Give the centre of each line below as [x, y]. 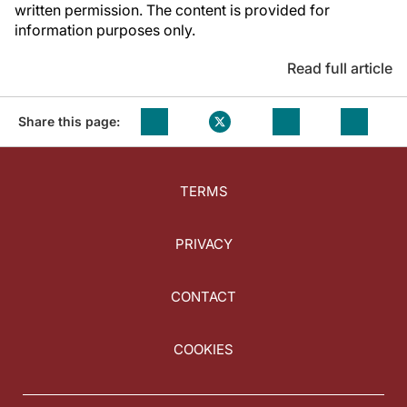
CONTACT [203, 297]
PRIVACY [203, 244]
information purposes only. [105, 30]
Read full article [340, 68]
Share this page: [69, 121]
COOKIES [203, 350]
